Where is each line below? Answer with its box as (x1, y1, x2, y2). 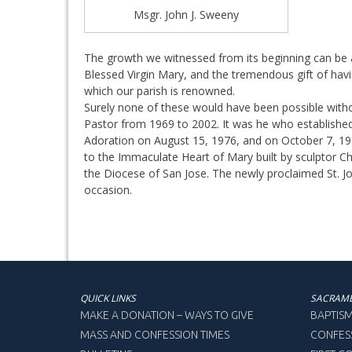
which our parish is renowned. (84, 82, 235, 98)
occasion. (84, 181, 132, 197)
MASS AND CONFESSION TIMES (80, 328, 229, 341)
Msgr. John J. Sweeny (134, 7, 239, 23)
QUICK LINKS (80, 291, 136, 305)
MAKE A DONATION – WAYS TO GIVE (80, 308, 254, 321)
